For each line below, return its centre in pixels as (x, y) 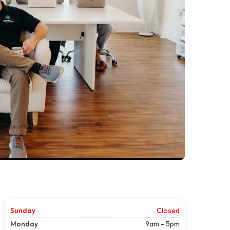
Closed (168, 210)
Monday (24, 224)
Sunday (23, 210)
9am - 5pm (162, 224)
